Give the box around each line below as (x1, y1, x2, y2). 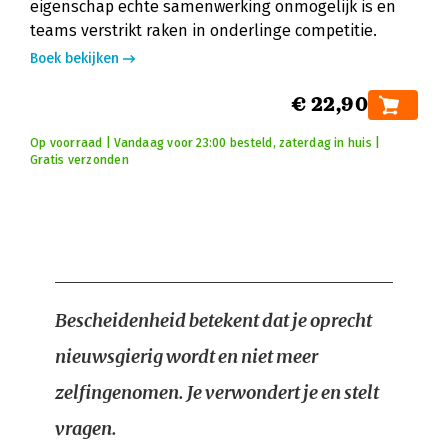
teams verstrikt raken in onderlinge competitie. (30, 21, 377, 40)
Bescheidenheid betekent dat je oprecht (55, 309, 372, 332)
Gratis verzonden (30, 153, 129, 167)
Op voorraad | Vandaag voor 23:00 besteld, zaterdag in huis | (30, 136, 381, 150)
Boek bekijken (30, 50, 119, 67)
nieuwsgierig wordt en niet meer (55, 345, 318, 368)
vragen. (55, 417, 117, 440)
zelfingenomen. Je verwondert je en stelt (55, 381, 379, 404)
